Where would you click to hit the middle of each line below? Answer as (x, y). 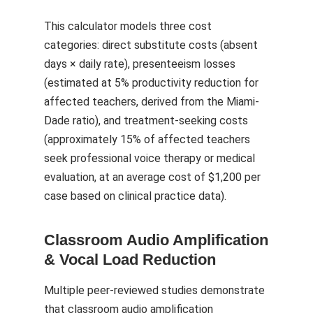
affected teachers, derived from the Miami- (152, 102)
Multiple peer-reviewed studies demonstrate (154, 290)
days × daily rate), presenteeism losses (140, 64)
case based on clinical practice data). (135, 196)
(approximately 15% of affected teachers (147, 139)
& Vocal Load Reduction (130, 260)
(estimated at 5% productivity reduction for (151, 83)
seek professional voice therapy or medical (150, 158)
